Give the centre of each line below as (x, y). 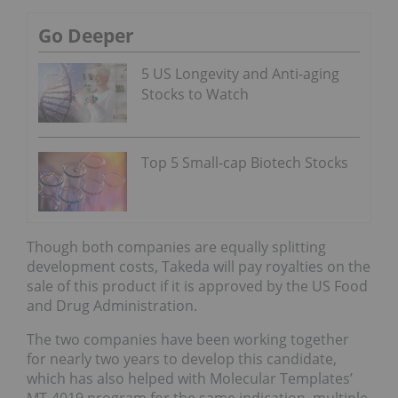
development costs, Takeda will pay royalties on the (199, 266)
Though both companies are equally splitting (176, 247)
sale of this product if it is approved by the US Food (197, 286)
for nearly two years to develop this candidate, (182, 358)
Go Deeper (86, 36)
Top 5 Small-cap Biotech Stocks (245, 163)
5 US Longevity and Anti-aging (240, 74)
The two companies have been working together (188, 339)
